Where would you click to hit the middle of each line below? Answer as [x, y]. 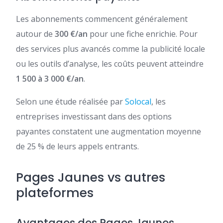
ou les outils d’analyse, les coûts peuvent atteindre [110, 64]
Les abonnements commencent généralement [102, 19]
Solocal [138, 102]
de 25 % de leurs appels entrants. [77, 147]
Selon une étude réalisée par [70, 102]
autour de [35, 34]
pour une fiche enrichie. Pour [143, 34]
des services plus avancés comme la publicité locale [111, 49]
